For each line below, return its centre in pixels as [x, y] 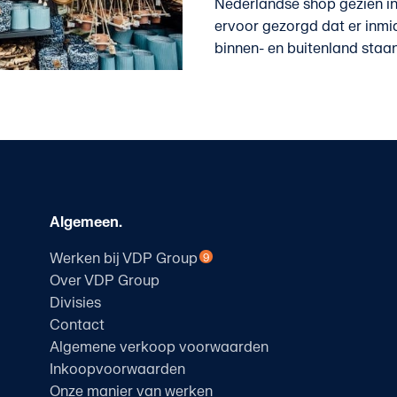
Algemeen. [86, 222]
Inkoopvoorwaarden [117, 369]
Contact [77, 325]
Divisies [75, 303]
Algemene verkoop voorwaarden [159, 347]
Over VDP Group [104, 280]
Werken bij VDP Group [123, 258]
